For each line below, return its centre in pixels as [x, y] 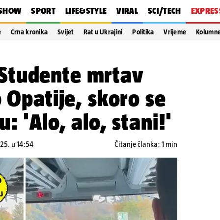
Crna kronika [29, 32]
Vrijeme [175, 32]
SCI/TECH [164, 11]
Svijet [66, 32]
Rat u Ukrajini [103, 32]
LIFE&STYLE [86, 11]
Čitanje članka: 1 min [146, 144]
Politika [143, 32]
